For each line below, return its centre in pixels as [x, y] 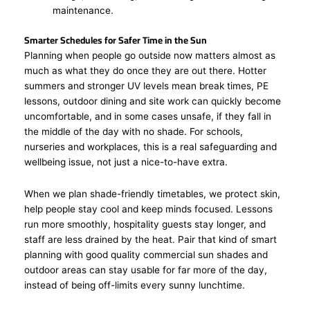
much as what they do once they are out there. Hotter [145, 70]
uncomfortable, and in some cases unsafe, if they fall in [148, 116]
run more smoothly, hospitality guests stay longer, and [145, 224]
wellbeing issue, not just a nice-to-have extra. [129, 162]
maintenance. [83, 11]
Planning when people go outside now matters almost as [150, 55]
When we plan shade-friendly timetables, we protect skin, [152, 193]
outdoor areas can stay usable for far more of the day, [146, 270]
